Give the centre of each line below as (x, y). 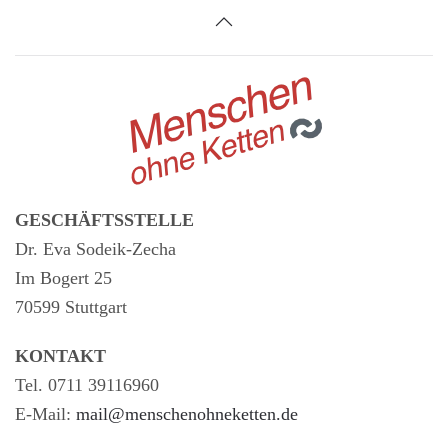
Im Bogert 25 (63, 278)
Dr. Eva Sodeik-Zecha (95, 249)
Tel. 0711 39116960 (87, 385)
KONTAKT (60, 356)
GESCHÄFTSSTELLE (104, 220)
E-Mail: (45, 414)
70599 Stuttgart (71, 307)
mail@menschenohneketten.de (187, 414)
